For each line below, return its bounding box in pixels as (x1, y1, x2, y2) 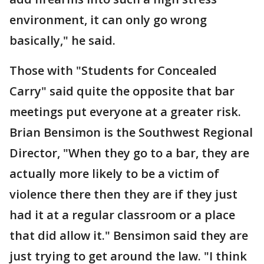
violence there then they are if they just (9, 186, 237, 202)
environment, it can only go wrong (9, 12, 207, 28)
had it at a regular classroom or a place (9, 207, 235, 223)
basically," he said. (9, 32, 115, 48)
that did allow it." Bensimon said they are (9, 227, 248, 243)
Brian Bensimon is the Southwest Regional (9, 124, 253, 140)
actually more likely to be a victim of (9, 166, 219, 181)
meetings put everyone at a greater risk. (9, 104, 241, 120)
